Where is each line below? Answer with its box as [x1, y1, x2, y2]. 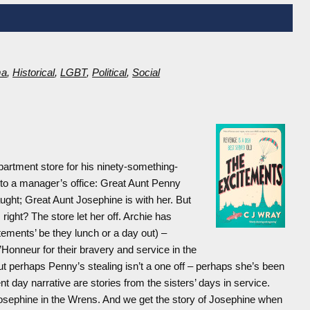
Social [132, 66, 161, 79]
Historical [12, 66, 55, 79]
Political [92, 66, 127, 79]
